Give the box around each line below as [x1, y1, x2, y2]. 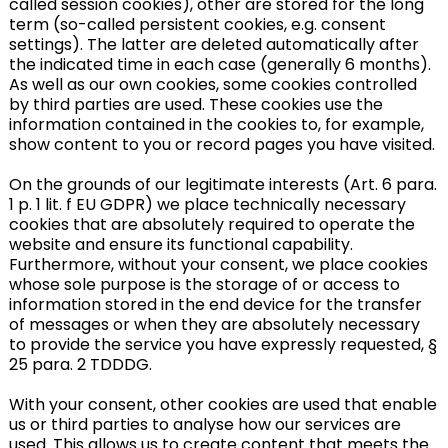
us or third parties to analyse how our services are [8, 413, 401, 436]
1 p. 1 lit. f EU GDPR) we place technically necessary [8, 193, 406, 216]
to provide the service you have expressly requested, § [8, 333, 437, 356]
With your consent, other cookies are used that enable [8, 393, 437, 416]
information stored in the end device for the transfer [8, 293, 422, 316]
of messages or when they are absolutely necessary [8, 313, 420, 336]
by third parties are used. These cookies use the [8, 93, 383, 116]
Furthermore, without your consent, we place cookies [8, 253, 428, 276]
